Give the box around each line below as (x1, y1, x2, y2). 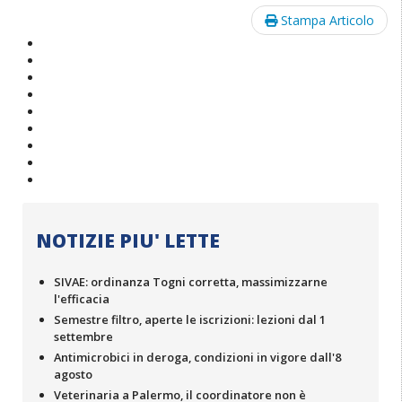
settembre (54, 328, 113, 345)
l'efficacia (54, 291, 109, 308)
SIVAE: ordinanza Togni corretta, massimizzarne (54, 274, 328, 291)
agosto (54, 366, 92, 383)
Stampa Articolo (277, 12, 374, 30)
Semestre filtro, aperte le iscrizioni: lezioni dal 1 (54, 311, 326, 328)
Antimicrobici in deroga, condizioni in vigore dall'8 (54, 349, 341, 366)
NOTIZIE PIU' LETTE (36, 228, 220, 254)
